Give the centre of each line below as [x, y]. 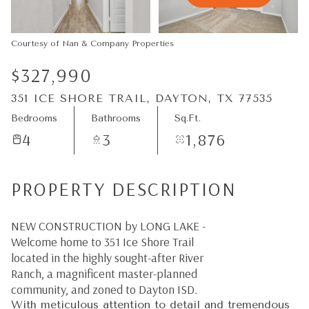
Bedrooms [34, 118]
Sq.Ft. [188, 118]
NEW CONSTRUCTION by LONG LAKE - [108, 226]
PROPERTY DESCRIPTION [124, 189]
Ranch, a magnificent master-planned [104, 273]
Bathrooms [116, 118]
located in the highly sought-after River [107, 258]
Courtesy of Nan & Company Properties [92, 43]
